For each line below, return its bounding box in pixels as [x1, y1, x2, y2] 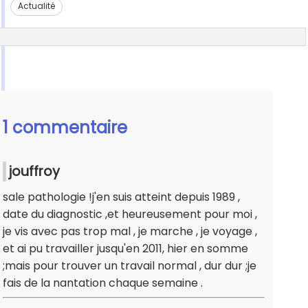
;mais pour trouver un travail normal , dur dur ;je [3, 258, 256, 274]
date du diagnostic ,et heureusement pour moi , [3, 206, 257, 223]
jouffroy [8, 162, 60, 181]
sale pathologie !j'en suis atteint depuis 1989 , [3, 189, 240, 206]
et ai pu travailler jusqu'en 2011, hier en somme [3, 241, 248, 257]
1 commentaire [3, 116, 127, 140]
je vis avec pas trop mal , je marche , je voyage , [3, 223, 257, 240]
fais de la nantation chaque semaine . [3, 275, 203, 291]
